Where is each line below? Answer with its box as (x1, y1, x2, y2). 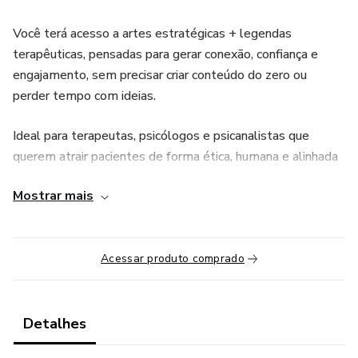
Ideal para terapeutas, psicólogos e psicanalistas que (13, 127, 309, 145)
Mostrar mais (13, 187, 93, 205)
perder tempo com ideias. (13, 87, 156, 105)
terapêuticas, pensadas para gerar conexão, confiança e (13, 46, 318, 63)
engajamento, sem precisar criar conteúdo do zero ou (13, 66, 307, 84)
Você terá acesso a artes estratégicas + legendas (13, 25, 292, 42)
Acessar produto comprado (101, 251, 245, 266)
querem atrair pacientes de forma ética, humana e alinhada (13, 148, 338, 165)
